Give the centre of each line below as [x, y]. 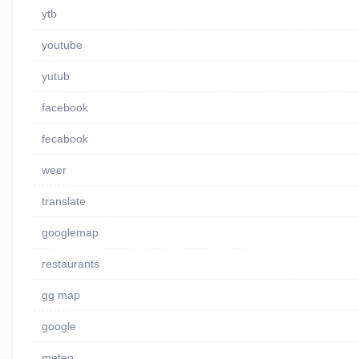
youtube [62, 45]
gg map [61, 295]
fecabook [65, 139]
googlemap [70, 233]
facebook [65, 108]
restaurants [70, 264]
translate [63, 202]
